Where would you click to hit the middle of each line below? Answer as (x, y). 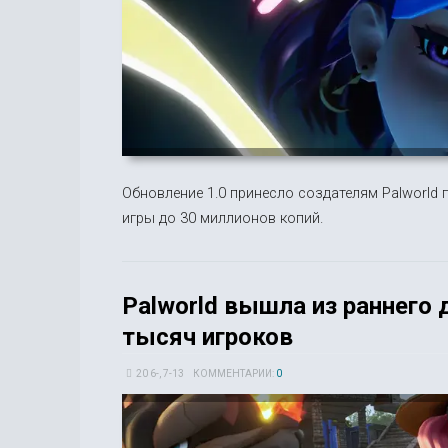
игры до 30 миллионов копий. (222, 217)
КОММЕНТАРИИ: (235, 373)
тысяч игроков (207, 336)
